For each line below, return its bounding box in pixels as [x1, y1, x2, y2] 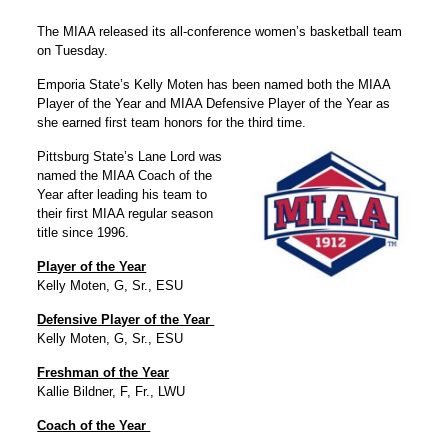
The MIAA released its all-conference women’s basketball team [37, 23, 403, 39]
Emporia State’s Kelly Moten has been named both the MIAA [37, 76, 391, 92]
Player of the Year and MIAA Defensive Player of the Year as [37, 95, 391, 111]
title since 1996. [37, 224, 130, 240]
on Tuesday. [37, 42, 109, 58]
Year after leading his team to [37, 186, 208, 202]
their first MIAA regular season [37, 205, 214, 221]
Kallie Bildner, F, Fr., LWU [37, 383, 186, 399]
